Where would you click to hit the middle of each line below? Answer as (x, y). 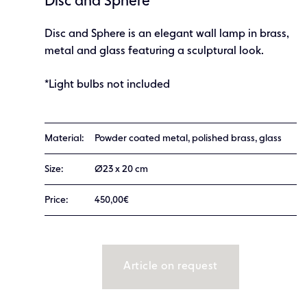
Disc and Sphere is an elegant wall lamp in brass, (167, 35)
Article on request (171, 267)
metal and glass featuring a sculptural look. (154, 52)
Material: (64, 139)
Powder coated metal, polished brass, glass (188, 139)
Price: (56, 200)
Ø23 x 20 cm (121, 170)
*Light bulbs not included (107, 85)
